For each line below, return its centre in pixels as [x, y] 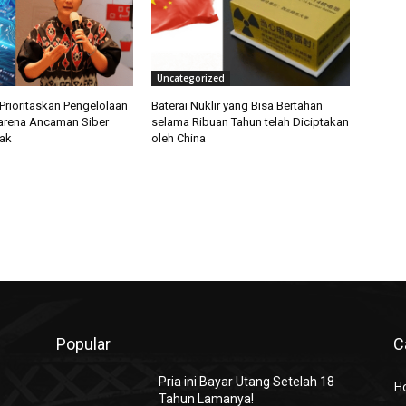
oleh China [179, 139]
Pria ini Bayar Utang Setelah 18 [247, 382]
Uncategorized [191, 78]
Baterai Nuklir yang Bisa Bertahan [237, 106]
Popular [83, 344]
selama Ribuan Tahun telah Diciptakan [251, 122]
